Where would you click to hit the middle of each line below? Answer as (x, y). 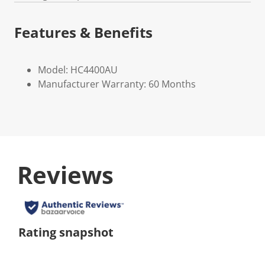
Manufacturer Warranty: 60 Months (117, 84)
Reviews (65, 175)
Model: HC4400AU (78, 70)
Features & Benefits (83, 32)
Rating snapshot (66, 232)
